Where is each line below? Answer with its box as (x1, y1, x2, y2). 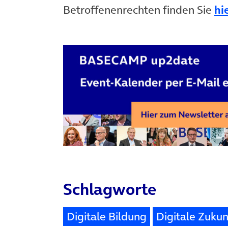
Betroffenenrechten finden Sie (63, 2, 214, 18)
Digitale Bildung (67, 208, 147, 224)
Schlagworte (63, 177, 157, 201)
